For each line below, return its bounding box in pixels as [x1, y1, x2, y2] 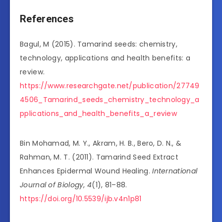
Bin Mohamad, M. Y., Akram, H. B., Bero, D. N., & [20, 138, 182, 149]
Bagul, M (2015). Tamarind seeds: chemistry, [20, 39, 177, 50]
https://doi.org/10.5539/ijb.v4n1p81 [20, 194, 142, 204]
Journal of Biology [20, 180, 84, 190]
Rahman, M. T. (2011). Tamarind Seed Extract [20, 152, 178, 163]
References [20, 12, 74, 25]
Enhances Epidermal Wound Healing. [20, 166, 153, 176]
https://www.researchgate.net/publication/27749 [20, 81, 200, 91]
